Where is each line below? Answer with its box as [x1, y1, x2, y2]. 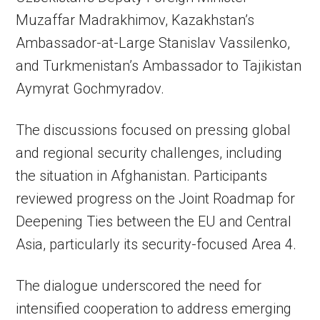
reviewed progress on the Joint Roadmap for [16, 190, 296, 207]
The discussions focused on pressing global [16, 121, 291, 139]
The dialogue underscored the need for [16, 277, 262, 294]
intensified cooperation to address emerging [16, 300, 292, 317]
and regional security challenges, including [16, 144, 283, 161]
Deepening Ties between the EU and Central [16, 213, 292, 230]
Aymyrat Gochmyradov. [16, 80, 165, 97]
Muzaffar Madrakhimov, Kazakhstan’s [16, 11, 255, 29]
